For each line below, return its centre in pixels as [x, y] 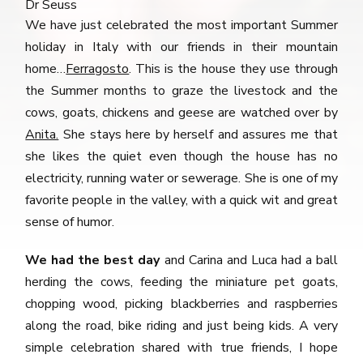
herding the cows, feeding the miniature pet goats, [181, 282]
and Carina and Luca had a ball [251, 261]
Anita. [42, 135]
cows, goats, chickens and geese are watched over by [181, 113]
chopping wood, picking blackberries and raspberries [181, 304]
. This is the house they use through [233, 69]
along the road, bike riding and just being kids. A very [181, 326]
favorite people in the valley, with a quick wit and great [181, 201]
